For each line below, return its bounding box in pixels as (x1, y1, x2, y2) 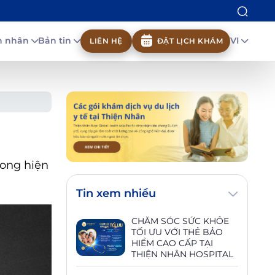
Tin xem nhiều (76, 187, 156, 201)
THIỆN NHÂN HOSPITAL (131, 249, 233, 260)
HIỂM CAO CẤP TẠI (131, 238, 213, 249)
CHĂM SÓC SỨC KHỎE (131, 215, 229, 227)
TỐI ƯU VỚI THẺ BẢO (131, 227, 223, 238)
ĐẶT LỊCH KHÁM (157, 36, 223, 45)
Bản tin (38, 35, 74, 47)
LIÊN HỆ (90, 36, 123, 45)
